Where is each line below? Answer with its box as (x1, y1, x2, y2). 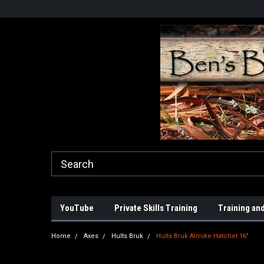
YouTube (60, 203, 94, 213)
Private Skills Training (114, 203, 197, 213)
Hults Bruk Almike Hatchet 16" (156, 232, 249, 240)
